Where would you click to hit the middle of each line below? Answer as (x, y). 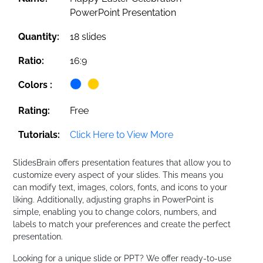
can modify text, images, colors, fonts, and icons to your (120, 188)
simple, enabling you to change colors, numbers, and (115, 212)
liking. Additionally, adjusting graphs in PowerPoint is (114, 200)
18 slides (88, 37)
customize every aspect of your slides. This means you (118, 175)
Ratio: (31, 61)
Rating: (34, 111)
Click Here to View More (122, 135)
